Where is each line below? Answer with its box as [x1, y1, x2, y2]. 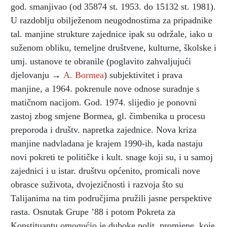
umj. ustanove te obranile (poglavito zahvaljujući [11, 56, 191, 66]
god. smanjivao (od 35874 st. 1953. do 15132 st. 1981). [11, 1, 216, 12]
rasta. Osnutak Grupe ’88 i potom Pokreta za [11, 206, 175, 217]
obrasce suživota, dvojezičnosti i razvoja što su [11, 179, 183, 190]
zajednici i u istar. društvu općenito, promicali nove [11, 165, 200, 176]
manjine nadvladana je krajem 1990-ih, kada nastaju [11, 138, 203, 148]
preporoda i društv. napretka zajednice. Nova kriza [11, 124, 197, 135]
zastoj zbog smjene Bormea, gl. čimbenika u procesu [11, 110, 205, 121]
